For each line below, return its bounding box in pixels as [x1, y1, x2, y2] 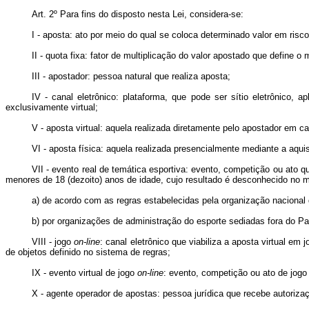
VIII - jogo [32, 237, 74, 247]
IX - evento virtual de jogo [32, 268, 137, 278]
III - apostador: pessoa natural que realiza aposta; [32, 71, 230, 81]
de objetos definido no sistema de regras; [6, 247, 170, 257]
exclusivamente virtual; [6, 102, 98, 112]
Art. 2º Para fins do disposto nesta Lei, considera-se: [32, 9, 243, 19]
